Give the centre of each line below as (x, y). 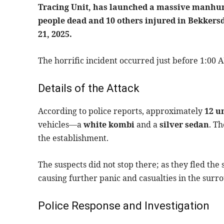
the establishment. (73, 138)
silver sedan (184, 125)
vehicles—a (61, 125)
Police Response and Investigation (124, 206)
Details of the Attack (89, 88)
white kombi (109, 125)
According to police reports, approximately (121, 111)
